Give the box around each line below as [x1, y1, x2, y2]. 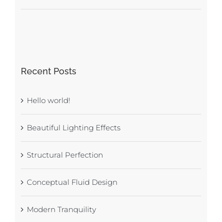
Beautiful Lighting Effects [26, 123, 120, 133]
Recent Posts [20, 66, 76, 77]
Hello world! [26, 96, 70, 106]
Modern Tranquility [26, 205, 96, 215]
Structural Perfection [26, 150, 103, 160]
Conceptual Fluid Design [26, 177, 117, 187]
